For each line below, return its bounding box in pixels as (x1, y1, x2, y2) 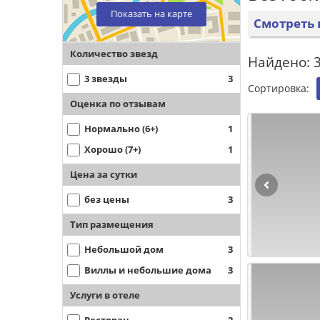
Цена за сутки (70, 168, 137, 181)
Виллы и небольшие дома (84, 264, 211, 276)
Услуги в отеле (70, 289, 140, 301)
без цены (84, 193, 129, 206)
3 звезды (84, 72, 127, 85)
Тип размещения (70, 218, 154, 231)
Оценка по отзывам (70, 97, 166, 110)
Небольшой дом (84, 243, 164, 256)
